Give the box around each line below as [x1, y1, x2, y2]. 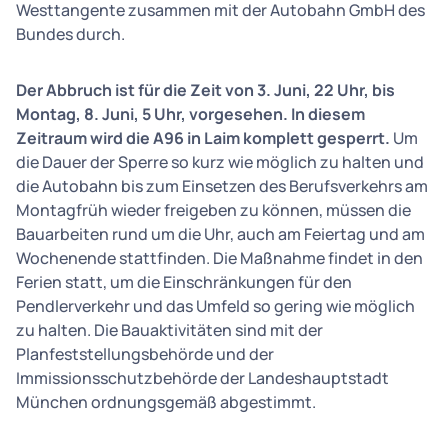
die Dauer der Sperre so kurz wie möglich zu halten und [16, 151, 424, 173]
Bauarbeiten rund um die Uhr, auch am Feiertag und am [16, 223, 425, 245]
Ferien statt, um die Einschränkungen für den [16, 271, 352, 293]
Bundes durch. [16, 23, 125, 45]
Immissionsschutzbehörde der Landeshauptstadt [16, 367, 389, 389]
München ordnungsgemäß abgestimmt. [16, 391, 316, 413]
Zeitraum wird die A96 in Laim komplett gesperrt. [16, 127, 393, 149]
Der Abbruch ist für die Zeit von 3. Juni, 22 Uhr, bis [16, 79, 395, 101]
